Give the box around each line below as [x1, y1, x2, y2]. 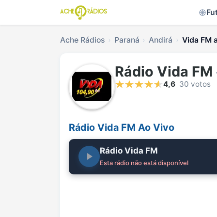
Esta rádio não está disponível [100, 158, 188, 167]
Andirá [149, 35, 172, 45]
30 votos [179, 79, 211, 89]
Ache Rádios [60, 35, 105, 45]
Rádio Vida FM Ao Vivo [69, 122, 174, 134]
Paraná [114, 35, 139, 45]
